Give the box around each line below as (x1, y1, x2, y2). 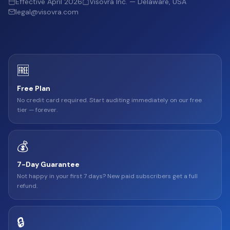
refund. (17, 182, 37, 190)
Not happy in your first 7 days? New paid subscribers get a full (17, 172, 198, 180)
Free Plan (17, 84, 50, 93)
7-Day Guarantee (17, 160, 80, 169)
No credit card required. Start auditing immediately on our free (17, 96, 202, 104)
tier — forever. (17, 106, 57, 114)
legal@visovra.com (15, 7, 79, 16)
